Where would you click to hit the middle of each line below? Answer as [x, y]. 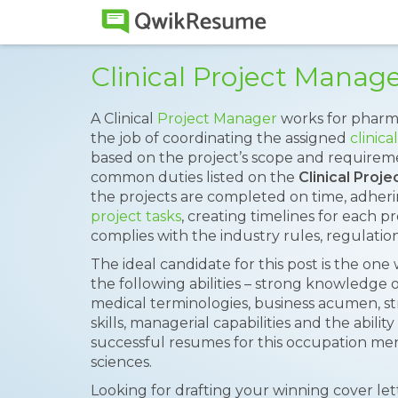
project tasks [136, 216]
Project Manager [217, 119]
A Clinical [124, 119]
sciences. [121, 362]
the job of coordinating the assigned [220, 138]
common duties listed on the [195, 177]
